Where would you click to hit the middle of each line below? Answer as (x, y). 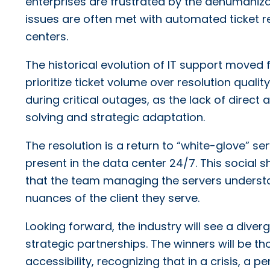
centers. (47, 36)
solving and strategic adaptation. (115, 117)
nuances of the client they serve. (112, 198)
